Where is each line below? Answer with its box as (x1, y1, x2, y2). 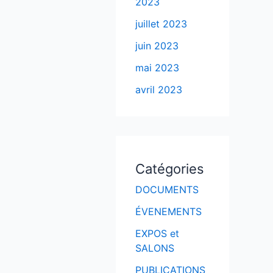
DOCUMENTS (135, 183, 199, 196)
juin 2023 (135, 40, 179, 52)
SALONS (135, 242, 174, 255)
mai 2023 (135, 62, 179, 74)
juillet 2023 (135, 18, 187, 30)
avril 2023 (135, 83, 182, 96)
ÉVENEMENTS (135, 205, 202, 218)
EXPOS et (135, 227, 179, 240)
